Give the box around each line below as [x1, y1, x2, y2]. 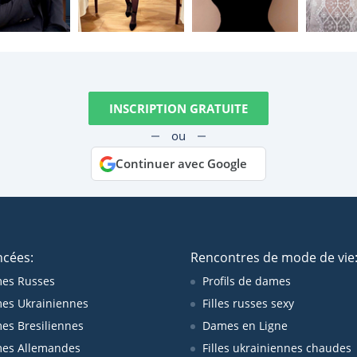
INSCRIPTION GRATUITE [109, 100, 248, 116]
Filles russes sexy [202, 296, 294, 311]
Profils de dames [202, 273, 291, 288]
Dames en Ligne [202, 318, 288, 333]
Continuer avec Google [116, 155, 247, 171]
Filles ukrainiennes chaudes [202, 340, 351, 355]
